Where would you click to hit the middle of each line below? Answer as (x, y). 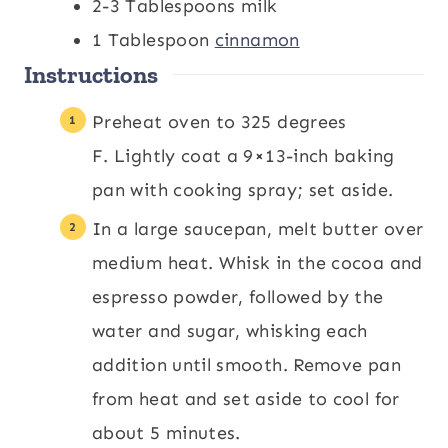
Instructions (91, 74)
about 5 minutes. (166, 432)
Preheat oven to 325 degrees (219, 121)
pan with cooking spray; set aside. (243, 189)
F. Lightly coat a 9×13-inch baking (243, 155)
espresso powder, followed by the (238, 296)
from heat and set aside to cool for (246, 398)
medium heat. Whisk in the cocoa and (257, 262)
